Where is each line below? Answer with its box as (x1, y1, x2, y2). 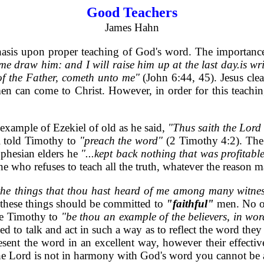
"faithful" (166, 197, 217, 210)
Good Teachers (87, 5, 177, 20)
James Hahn (105, 21, 159, 34)
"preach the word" (79, 134, 166, 147)
